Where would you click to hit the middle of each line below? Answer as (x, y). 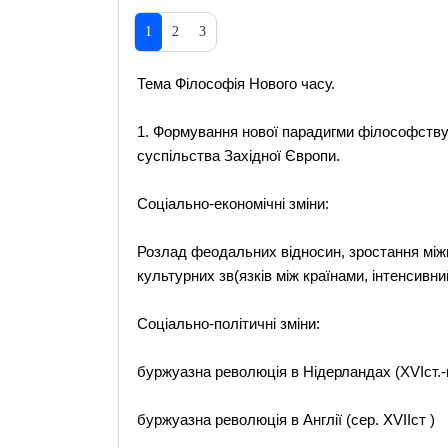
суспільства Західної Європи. (238, 155)
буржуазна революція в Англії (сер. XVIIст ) (285, 419)
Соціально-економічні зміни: (232, 203)
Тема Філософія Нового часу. (235, 83)
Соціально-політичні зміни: (228, 323)
